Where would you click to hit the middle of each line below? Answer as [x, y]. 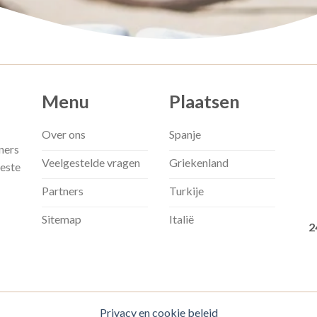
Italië [181, 219]
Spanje [185, 134]
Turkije [186, 191]
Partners [63, 191]
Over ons [64, 134]
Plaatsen [204, 101]
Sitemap [62, 219]
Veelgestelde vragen [91, 163]
